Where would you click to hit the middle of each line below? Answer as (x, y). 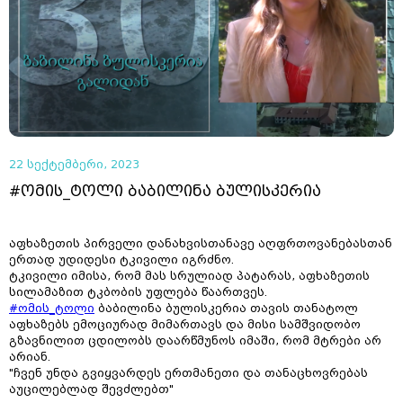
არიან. (30, 358)
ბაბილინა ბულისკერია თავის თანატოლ (226, 309)
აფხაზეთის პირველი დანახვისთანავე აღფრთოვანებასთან (201, 244)
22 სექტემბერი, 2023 (74, 165)
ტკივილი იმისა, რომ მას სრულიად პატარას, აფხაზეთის (189, 277)
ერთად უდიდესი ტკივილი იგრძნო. (121, 260)
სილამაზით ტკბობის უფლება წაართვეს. (138, 293)
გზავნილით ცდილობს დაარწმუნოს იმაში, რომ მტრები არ (195, 341)
